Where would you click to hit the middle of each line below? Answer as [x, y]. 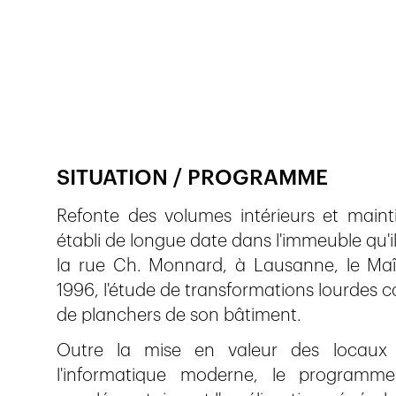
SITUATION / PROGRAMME [192, 179]
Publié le [187, 119]
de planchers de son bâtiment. [179, 316]
